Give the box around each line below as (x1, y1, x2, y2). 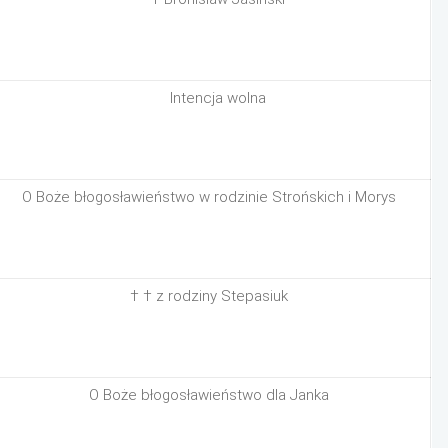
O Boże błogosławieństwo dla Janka (89, 386, 329, 404)
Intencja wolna (170, 89, 267, 107)
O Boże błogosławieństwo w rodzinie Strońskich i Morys (22, 188, 396, 206)
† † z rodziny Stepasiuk (130, 287, 288, 305)
